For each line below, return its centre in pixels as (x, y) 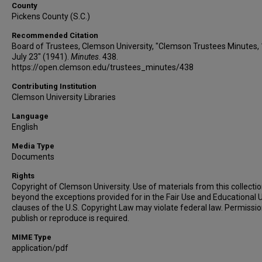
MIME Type (32, 237)
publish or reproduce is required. (70, 218)
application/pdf (40, 248)
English (25, 127)
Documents (33, 157)
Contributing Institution (54, 86)
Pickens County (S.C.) (51, 16)
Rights (23, 176)
